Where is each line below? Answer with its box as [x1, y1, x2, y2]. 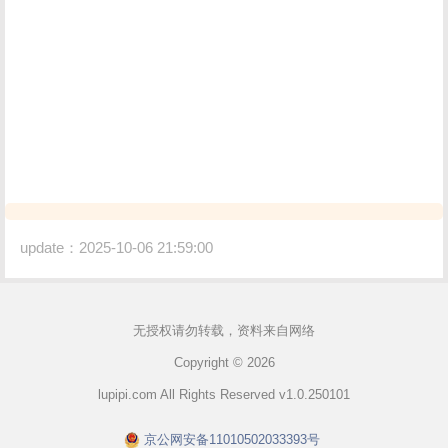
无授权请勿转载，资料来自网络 [133, 322, 315, 338]
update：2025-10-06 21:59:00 [20, 238, 214, 256]
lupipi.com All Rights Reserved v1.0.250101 [98, 386, 350, 402]
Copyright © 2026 [173, 354, 275, 370]
